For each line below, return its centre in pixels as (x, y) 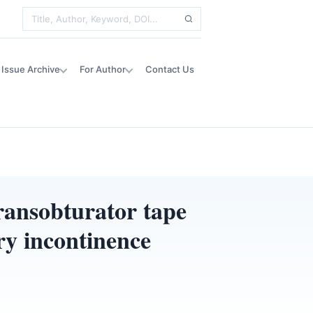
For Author (103, 69)
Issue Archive (31, 69)
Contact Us (170, 69)
